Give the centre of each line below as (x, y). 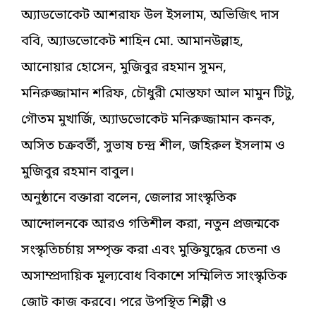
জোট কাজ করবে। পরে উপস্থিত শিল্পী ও (124, 303)
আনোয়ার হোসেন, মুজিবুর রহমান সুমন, (124, 68)
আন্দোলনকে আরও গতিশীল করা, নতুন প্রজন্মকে (150, 224)
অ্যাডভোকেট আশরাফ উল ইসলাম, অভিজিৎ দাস (150, 16)
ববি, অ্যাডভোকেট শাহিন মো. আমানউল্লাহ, (132, 42)
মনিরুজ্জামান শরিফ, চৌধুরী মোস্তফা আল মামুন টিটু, (158, 94)
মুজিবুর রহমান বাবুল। (79, 172)
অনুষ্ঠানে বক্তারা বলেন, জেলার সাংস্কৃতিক (129, 198)
